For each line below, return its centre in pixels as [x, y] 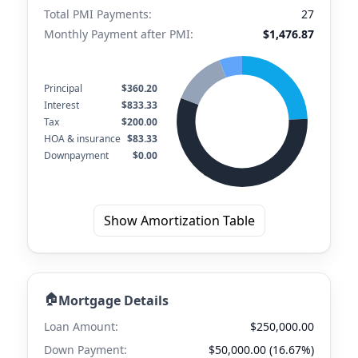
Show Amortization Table [179, 221]
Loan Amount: [81, 326]
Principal [63, 88]
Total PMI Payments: [98, 14]
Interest [62, 105]
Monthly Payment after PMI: [119, 34]
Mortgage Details [113, 300]
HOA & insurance [82, 138]
